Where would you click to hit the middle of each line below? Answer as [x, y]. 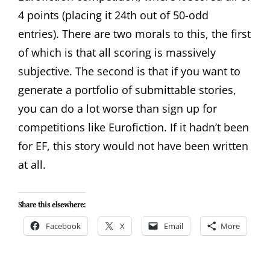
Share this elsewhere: [52, 204]
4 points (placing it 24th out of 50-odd [113, 15]
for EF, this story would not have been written [133, 146]
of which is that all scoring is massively [117, 52]
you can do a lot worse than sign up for [118, 108]
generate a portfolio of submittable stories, [127, 89]
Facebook [63, 226]
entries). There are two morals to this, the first [134, 33]
